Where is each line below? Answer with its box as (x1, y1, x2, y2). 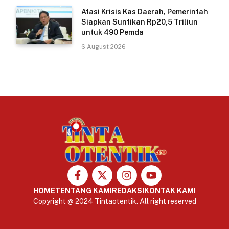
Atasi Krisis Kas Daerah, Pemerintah (81, 8, 208, 16)
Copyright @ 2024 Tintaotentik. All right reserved (33, 197, 196, 206)
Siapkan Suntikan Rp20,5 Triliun (81, 18, 198, 27)
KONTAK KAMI (144, 187, 196, 195)
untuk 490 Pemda (81, 28, 144, 37)
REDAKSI (112, 187, 144, 195)
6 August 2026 (81, 43, 126, 51)
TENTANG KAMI (55, 187, 112, 195)
